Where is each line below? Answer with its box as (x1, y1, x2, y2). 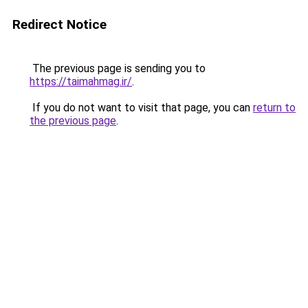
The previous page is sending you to (30, 62, 206, 75)
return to (253, 101, 296, 114)
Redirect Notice (12, 16, 107, 32)
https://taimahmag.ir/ (30, 75, 132, 88)
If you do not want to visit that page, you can (30, 101, 253, 114)
